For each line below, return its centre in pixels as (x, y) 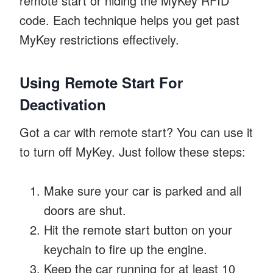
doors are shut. (85, 210)
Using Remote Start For (101, 82)
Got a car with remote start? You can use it (136, 132)
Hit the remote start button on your (138, 229)
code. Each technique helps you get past (129, 19)
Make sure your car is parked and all (143, 190)
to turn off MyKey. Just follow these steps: (133, 151)
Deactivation (63, 104)
